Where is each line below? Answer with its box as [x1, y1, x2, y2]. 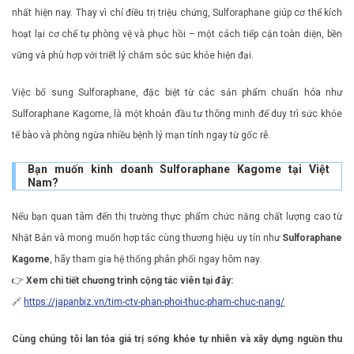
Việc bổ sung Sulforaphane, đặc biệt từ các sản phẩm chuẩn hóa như [12, 87, 342, 99]
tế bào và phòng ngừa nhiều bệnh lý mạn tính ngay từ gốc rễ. [12, 130, 270, 141]
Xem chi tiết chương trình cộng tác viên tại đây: [26, 275, 233, 287]
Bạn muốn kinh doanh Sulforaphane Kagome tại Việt [28, 163, 330, 176]
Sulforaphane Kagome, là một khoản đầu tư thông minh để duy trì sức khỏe [12, 108, 342, 120]
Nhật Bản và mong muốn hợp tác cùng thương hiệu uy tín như [12, 232, 282, 244]
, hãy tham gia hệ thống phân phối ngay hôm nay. [50, 254, 262, 265]
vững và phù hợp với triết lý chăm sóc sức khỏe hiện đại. [12, 50, 254, 62]
